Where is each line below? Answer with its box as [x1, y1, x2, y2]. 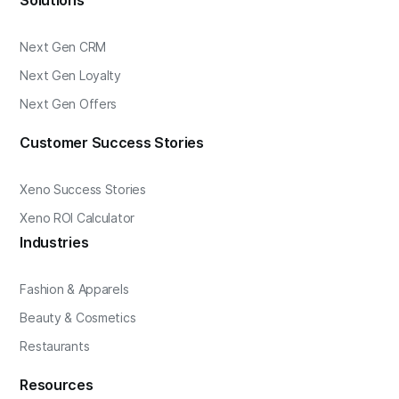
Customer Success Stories [20, 134, 204, 152]
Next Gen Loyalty [20, 69, 121, 84]
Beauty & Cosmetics [20, 311, 136, 326]
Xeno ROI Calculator [20, 211, 135, 226]
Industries [20, 234, 89, 252]
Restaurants [20, 339, 90, 354]
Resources [20, 377, 94, 395]
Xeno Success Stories [20, 183, 146, 198]
